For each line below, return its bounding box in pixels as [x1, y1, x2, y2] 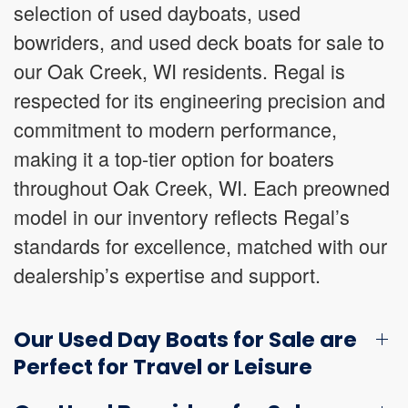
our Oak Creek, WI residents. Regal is [14, 56, 345, 85]
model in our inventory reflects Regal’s [14, 202, 350, 230]
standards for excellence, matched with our [14, 231, 387, 260]
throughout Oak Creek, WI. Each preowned [14, 173, 390, 201]
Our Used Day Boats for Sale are [14, 325, 357, 354]
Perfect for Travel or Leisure [14, 352, 312, 382]
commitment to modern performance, [14, 115, 337, 143]
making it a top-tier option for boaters [14, 144, 334, 172]
